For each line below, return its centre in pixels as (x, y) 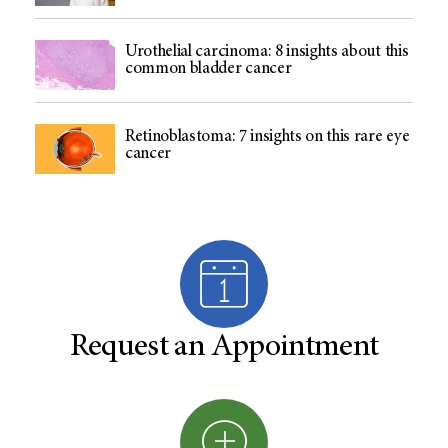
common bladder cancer (208, 70)
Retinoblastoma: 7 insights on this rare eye (267, 137)
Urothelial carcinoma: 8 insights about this (267, 53)
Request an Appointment (224, 347)
